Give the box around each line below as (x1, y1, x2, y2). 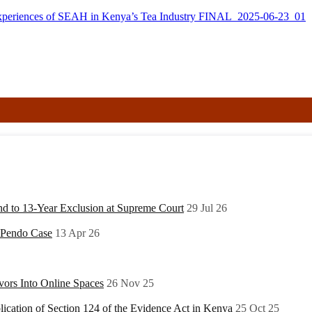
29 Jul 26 (187, 201, 227, 214)
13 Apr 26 (55, 226, 100, 239)
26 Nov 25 (107, 276, 154, 289)
